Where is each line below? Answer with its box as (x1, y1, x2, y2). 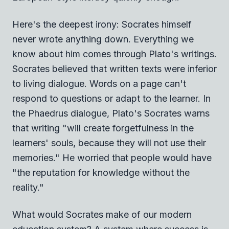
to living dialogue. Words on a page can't (12, 78, 186, 89)
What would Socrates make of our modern (12, 209, 192, 220)
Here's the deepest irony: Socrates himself (12, 18, 192, 30)
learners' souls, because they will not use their (12, 137, 206, 148)
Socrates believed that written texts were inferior (12, 63, 217, 74)
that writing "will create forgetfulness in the (12, 122, 194, 133)
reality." (12, 181, 44, 193)
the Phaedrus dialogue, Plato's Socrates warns (12, 107, 210, 119)
